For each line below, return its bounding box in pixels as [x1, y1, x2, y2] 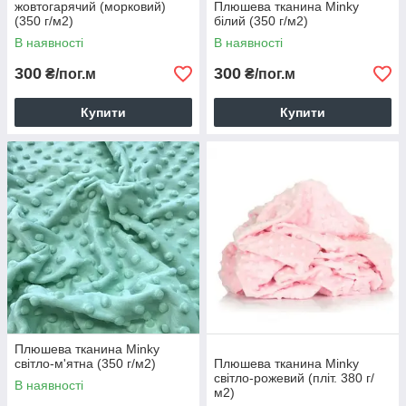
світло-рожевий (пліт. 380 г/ [214, 371, 374, 386]
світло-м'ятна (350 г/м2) [14, 356, 156, 372]
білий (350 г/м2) [214, 14, 308, 29]
